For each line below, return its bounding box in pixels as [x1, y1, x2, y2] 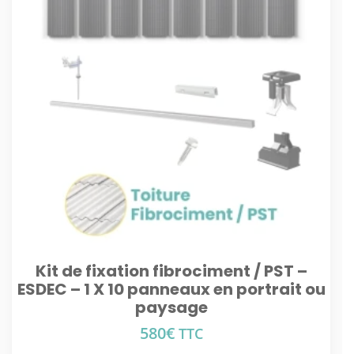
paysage [134, 296, 208, 318]
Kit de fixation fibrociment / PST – [35, 260, 307, 282]
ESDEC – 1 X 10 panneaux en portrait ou [17, 278, 326, 300]
